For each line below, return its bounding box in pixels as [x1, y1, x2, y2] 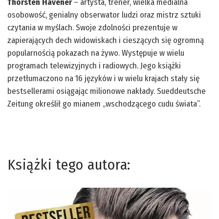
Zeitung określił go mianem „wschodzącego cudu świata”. [7, 99, 200, 109]
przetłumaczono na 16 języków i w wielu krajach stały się [7, 73, 199, 84]
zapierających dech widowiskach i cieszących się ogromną [7, 35, 204, 45]
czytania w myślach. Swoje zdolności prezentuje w [7, 22, 177, 33]
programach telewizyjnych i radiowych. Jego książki [7, 61, 181, 71]
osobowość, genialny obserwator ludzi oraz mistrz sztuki [7, 10, 201, 20]
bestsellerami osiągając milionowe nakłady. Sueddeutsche [7, 86, 206, 96]
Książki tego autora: [7, 156, 131, 174]
